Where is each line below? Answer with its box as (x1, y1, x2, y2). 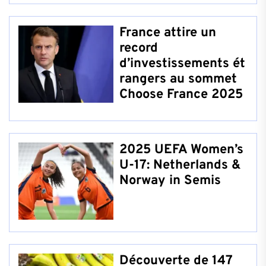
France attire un (119, 24, 216, 41)
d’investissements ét (119, 55, 245, 72)
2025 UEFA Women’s (119, 141, 243, 158)
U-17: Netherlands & (119, 157, 241, 173)
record (119, 40, 158, 56)
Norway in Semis (119, 172, 221, 189)
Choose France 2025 (119, 86, 243, 103)
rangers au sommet (119, 71, 237, 87)
